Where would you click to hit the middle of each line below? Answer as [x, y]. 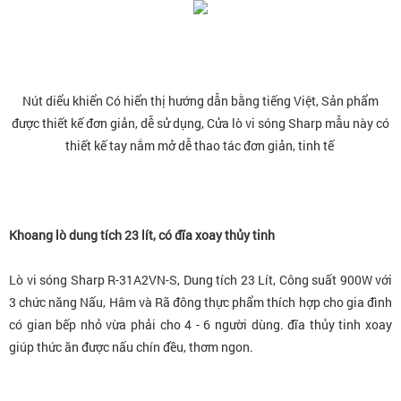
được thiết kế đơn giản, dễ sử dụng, [109, 123]
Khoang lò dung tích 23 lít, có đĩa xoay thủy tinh [143, 235]
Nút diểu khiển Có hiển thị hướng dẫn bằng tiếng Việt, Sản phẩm [200, 100]
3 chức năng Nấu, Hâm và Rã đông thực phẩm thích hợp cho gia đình [200, 302]
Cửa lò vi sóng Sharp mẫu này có [298, 123]
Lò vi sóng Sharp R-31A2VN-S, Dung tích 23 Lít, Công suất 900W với [200, 279]
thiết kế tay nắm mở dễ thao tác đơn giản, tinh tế [200, 145]
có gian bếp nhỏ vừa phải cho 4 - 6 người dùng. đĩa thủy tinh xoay [200, 324]
